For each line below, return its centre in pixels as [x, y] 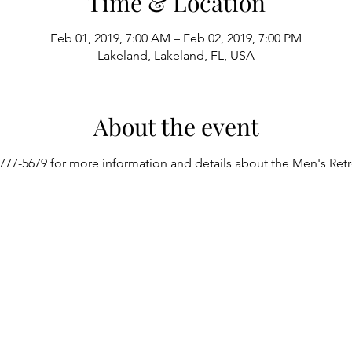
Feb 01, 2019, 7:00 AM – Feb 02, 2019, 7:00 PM [176, 38]
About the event [176, 126]
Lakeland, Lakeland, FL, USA [176, 55]
